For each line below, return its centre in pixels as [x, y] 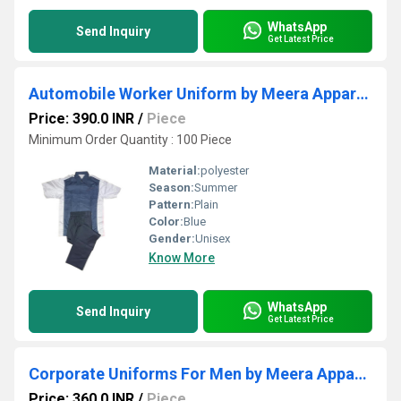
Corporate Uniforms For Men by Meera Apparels [361, 374]
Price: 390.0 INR [81, 119]
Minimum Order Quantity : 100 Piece [130, 140]
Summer [216, 188]
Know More [182, 258]
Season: [171, 188]
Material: [175, 171]
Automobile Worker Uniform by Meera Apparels [363, 94]
